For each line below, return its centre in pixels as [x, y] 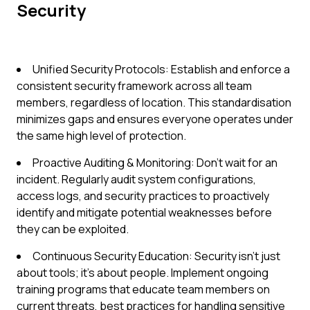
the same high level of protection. [101, 136]
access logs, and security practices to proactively [143, 196]
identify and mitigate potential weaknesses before [144, 212]
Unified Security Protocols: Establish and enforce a [161, 69]
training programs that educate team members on [143, 289]
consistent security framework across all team [134, 86]
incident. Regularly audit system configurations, [136, 179]
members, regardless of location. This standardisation [154, 102]
